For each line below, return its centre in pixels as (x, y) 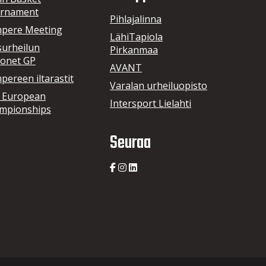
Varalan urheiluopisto (159, 85)
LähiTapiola (136, 37)
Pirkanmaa (134, 50)
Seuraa (130, 143)
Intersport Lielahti (151, 103)
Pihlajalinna (136, 19)
